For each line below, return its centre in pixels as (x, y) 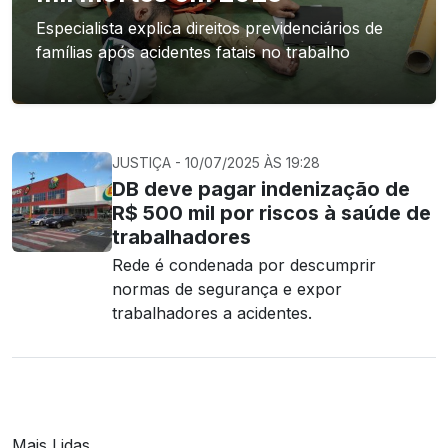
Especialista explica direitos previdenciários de (209, 28)
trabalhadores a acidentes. (212, 313)
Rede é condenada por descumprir (244, 265)
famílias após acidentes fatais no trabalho (193, 52)
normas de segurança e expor (227, 289)
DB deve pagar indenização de (261, 189)
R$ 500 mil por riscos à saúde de (271, 213)
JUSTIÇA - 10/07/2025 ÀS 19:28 (216, 162)
